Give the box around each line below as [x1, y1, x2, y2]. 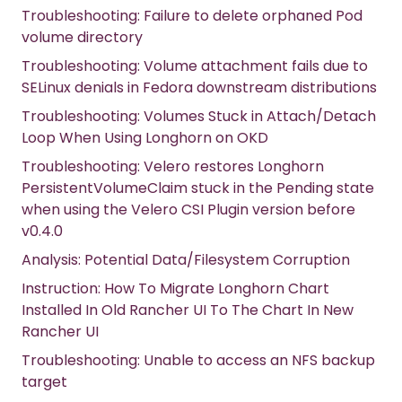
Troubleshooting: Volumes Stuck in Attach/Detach [22, 106, 376, 127]
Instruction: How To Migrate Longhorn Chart [22, 278, 329, 300]
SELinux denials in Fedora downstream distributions [22, 77, 377, 99]
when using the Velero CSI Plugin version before [22, 199, 355, 221]
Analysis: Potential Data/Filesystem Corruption [22, 249, 350, 271]
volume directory [22, 27, 143, 48]
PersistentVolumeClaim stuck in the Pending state [22, 178, 374, 199]
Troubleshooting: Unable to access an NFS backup [22, 350, 375, 371]
